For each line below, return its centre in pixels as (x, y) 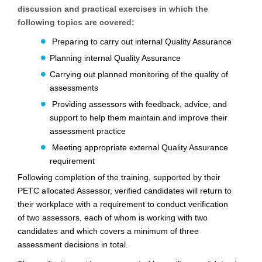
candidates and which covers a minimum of (99, 231)
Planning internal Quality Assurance (115, 58)
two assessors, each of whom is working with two (117, 218)
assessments (74, 88)
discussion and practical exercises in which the (113, 9)
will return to (209, 191)
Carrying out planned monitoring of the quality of (139, 75)
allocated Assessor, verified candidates (114, 191)
